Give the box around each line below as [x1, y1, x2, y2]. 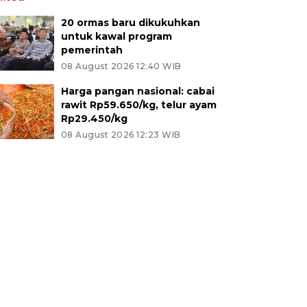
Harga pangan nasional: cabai [60, 85, 214, 97]
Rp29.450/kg [60, 112, 127, 125]
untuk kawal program [60, 30, 172, 42]
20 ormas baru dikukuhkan [60, 16, 200, 29]
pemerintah [60, 44, 123, 56]
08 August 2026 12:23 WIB [60, 130, 181, 140]
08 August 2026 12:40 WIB [60, 61, 182, 71]
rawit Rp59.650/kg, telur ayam [60, 99, 217, 111]
